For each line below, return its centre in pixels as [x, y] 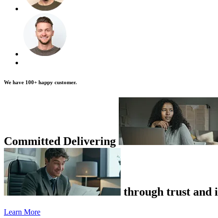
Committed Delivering [61, 141]
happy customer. [57, 82]
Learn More [22, 212]
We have [15, 82]
